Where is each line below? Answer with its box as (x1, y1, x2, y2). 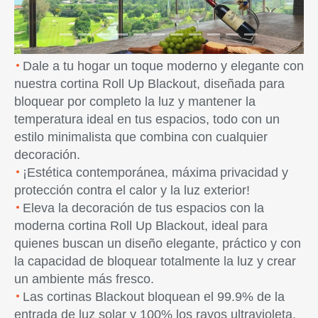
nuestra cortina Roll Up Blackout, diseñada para (14, 76, 285, 91)
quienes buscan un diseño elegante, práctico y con (14, 236, 301, 251)
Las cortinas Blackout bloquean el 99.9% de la (23, 289, 285, 304)
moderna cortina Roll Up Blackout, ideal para (14, 218, 268, 233)
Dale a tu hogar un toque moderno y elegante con (23, 58, 304, 73)
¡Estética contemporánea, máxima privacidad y (23, 165, 288, 180)
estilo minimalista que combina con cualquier (14, 129, 268, 144)
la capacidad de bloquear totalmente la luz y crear (14, 253, 296, 268)
